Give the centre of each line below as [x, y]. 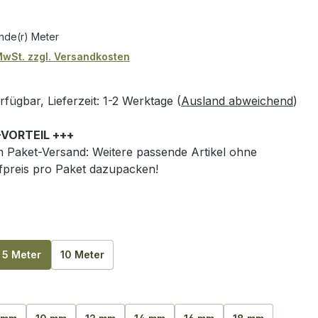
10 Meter [82, 255]
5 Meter [22, 255]
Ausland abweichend [237, 101]
